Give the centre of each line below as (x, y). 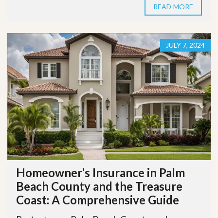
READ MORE (173, 7)
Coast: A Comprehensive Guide (98, 200)
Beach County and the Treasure (99, 186)
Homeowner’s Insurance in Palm (100, 173)
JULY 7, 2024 (185, 45)
